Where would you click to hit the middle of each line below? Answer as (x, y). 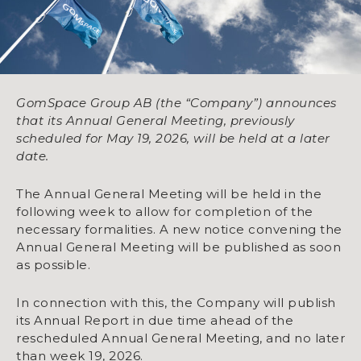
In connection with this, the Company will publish (176, 303)
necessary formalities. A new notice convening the (179, 230)
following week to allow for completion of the (165, 212)
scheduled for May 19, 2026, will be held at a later (173, 139)
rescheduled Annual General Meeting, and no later (180, 338)
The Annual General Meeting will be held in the (169, 194)
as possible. (53, 265)
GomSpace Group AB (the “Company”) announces (176, 103)
